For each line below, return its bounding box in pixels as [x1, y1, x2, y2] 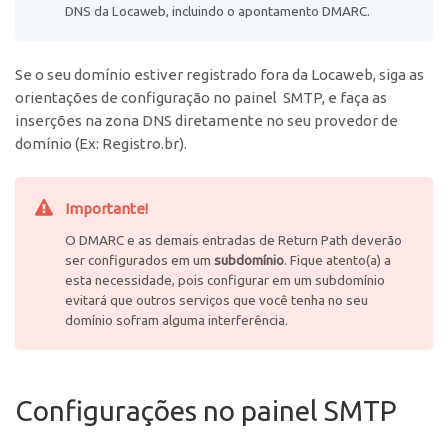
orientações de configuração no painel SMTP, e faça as [15, 89, 387, 106]
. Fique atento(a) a [284, 252, 391, 268]
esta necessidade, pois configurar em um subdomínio [65, 272, 385, 288]
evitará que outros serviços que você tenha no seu [65, 292, 368, 308]
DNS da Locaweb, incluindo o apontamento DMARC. [65, 3, 370, 19]
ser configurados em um [65, 252, 214, 268]
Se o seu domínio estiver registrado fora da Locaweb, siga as [15, 66, 424, 83]
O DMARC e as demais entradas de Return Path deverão [65, 232, 402, 248]
